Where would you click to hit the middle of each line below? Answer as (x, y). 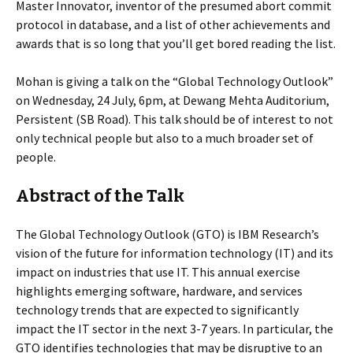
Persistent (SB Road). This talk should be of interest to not (175, 119)
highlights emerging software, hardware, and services (159, 291)
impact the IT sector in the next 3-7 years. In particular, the (175, 329)
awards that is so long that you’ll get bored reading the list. (176, 43)
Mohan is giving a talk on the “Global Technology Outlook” (175, 81)
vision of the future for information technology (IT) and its (175, 253)
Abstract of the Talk (100, 196)
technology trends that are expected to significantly (157, 310)
